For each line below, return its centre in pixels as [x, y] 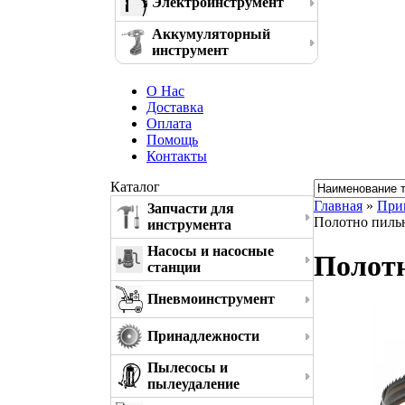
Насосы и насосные [211, 251]
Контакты [177, 156]
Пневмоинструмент [211, 299]
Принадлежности [203, 336]
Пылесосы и [188, 367]
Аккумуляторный [211, 34]
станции [174, 267]
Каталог [135, 187]
